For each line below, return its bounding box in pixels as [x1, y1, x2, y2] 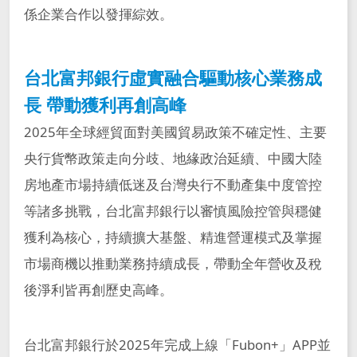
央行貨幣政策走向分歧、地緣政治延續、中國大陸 [23, 149, 322, 168]
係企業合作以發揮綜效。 [23, 4, 173, 23]
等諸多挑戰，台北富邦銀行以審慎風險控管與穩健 [23, 202, 322, 221]
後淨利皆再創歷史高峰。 [23, 280, 173, 300]
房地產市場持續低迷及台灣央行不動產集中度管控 [23, 175, 322, 194]
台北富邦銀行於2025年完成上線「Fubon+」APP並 [23, 335, 331, 355]
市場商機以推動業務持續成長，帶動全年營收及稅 [23, 254, 322, 273]
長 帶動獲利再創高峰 [23, 93, 186, 117]
